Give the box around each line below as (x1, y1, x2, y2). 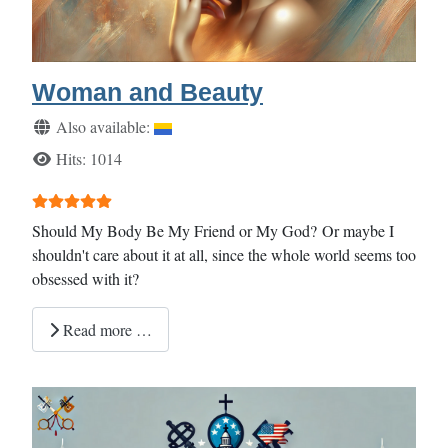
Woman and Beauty (32, 77, 263, 106)
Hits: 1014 (56, 147, 122, 169)
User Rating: (31, 186, 116, 208)
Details (31, 113, 77, 137)
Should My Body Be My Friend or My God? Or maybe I (32, 219, 394, 241)
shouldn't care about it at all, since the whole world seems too (32, 243, 416, 265)
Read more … (59, 318, 152, 340)
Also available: (52, 115, 154, 137)
